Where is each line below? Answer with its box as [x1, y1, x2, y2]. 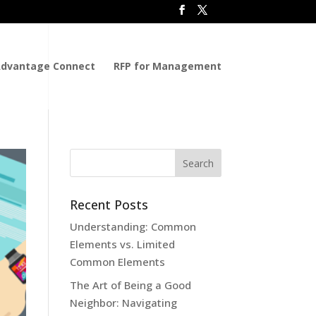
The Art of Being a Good [69, 277, 191, 292]
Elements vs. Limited [69, 237, 175, 251]
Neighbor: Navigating [69, 295, 177, 310]
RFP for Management [113, 59, 221, 73]
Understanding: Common [69, 219, 196, 233]
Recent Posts [69, 196, 148, 213]
